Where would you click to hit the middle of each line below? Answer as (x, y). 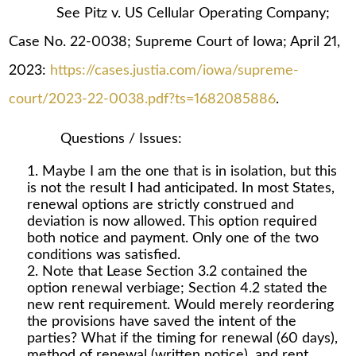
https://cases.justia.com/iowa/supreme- (175, 71)
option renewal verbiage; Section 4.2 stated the (177, 289)
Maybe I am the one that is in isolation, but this (189, 172)
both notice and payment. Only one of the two (172, 239)
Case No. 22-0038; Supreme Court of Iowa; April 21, (175, 43)
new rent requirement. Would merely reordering (180, 306)
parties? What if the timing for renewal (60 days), (182, 339)
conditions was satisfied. (103, 255)
